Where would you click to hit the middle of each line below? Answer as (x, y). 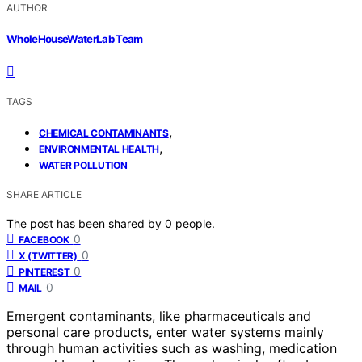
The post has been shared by (86, 223)
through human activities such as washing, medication (172, 348)
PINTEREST (44, 271)
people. (195, 223)
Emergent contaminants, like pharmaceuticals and (159, 316)
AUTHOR (27, 8)
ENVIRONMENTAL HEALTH (99, 149)
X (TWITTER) (48, 255)
